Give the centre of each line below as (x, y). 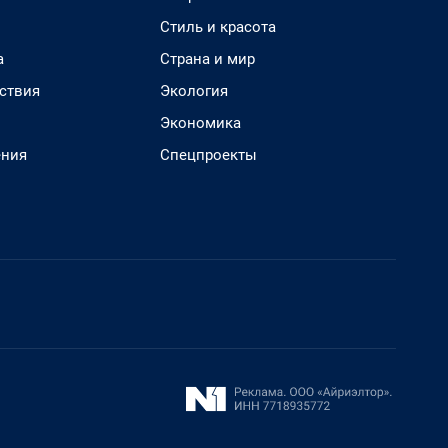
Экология (194, 91)
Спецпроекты (208, 155)
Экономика (200, 123)
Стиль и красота (218, 27)
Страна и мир (207, 59)
